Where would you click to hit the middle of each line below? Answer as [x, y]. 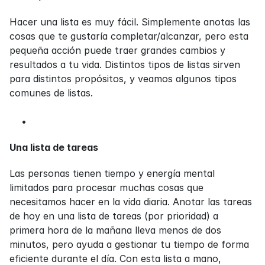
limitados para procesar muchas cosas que [106, 188]
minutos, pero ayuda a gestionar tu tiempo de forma [129, 244]
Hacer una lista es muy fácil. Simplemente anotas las [130, 22]
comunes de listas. [51, 93]
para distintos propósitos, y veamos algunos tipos [123, 79]
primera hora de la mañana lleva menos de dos [115, 230]
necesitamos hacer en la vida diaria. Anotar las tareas [131, 202]
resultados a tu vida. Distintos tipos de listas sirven [125, 64]
